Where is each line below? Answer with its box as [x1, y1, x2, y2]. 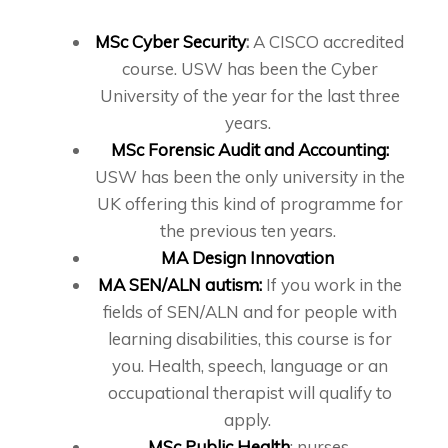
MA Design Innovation [161, 247, 338, 269]
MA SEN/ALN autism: [97, 274, 262, 296]
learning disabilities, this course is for [107, 328, 392, 350]
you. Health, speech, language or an [111, 355, 388, 377]
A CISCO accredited [249, 31, 404, 53]
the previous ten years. [159, 220, 340, 242]
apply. [224, 409, 275, 431]
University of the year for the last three [99, 85, 400, 107]
